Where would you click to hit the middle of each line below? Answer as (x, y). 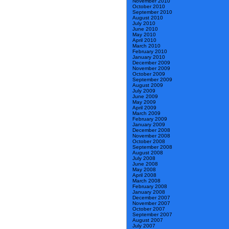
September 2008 (152, 147)
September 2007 (152, 215)
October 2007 (149, 209)
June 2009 (145, 97)
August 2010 (148, 18)
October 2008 (149, 142)
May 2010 (144, 35)
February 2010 (150, 52)
